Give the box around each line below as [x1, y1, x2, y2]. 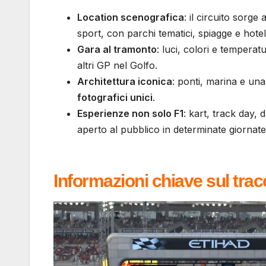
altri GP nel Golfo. [77, 59, 157, 71]
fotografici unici [77, 91, 153, 103]
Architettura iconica [77, 75, 172, 87]
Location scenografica [77, 11, 184, 23]
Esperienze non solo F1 [77, 107, 183, 119]
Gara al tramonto [77, 43, 157, 55]
